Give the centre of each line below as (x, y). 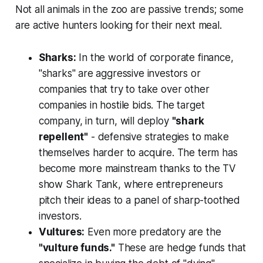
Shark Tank (92, 184)
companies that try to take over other (124, 89)
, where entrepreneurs (171, 184)
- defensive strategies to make (159, 136)
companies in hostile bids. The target (122, 105)
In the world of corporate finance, (155, 57)
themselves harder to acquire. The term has (138, 152)
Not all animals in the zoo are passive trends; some (129, 9)
